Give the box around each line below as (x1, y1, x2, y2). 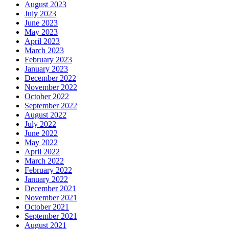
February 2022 (25, 166, 72, 175)
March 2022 (25, 156, 64, 166)
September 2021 (25, 212, 77, 221)
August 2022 (25, 110, 66, 120)
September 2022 (25, 101, 77, 110)
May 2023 (25, 28, 58, 37)
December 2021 (25, 184, 76, 193)
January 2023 (25, 64, 68, 74)
